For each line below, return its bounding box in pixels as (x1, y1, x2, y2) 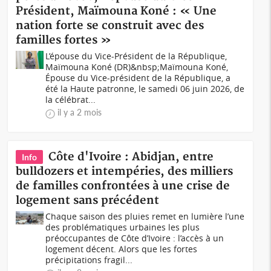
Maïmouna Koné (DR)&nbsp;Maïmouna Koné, (45, 61, 229, 73)
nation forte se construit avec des (16, 19, 204, 33)
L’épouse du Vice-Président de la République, (45, 50, 227, 62)
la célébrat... (45, 94, 96, 105)
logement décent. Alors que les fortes (45, 243, 198, 255)
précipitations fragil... (45, 254, 133, 266)
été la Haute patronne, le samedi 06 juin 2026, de (45, 83, 245, 94)
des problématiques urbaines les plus (45, 221, 200, 233)
